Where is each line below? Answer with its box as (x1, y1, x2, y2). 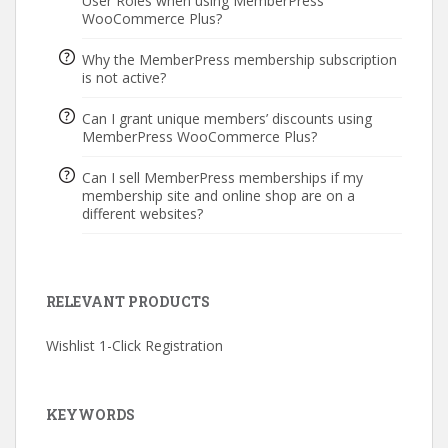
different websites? (81, 204, 203, 224)
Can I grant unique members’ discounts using (81, 109, 372, 129)
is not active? (81, 68, 166, 88)
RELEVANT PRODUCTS (46, 292, 210, 312)
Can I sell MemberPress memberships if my (81, 168, 363, 188)
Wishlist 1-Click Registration (46, 336, 223, 356)
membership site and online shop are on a (81, 186, 355, 206)
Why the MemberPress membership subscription (81, 50, 397, 70)
